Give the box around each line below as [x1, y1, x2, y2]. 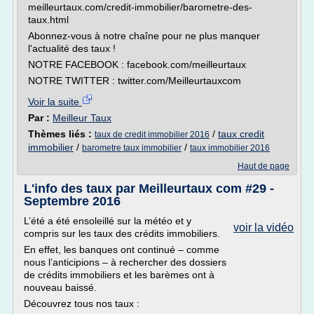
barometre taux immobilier [82, 143, 182, 153]
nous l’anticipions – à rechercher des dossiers [24, 257, 226, 268]
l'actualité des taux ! [28, 43, 116, 54]
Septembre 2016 [24, 194, 121, 208]
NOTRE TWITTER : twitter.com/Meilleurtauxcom [28, 75, 241, 86]
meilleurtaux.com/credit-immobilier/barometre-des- [28, 1, 252, 13]
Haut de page [238, 161, 289, 171]
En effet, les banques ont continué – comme [24, 244, 219, 255]
